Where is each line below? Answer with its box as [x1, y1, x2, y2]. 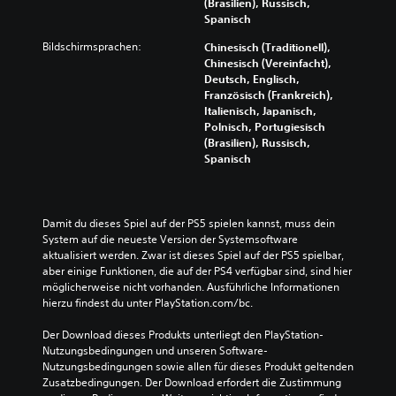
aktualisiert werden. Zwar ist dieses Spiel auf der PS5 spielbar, [42, 247, 344, 263]
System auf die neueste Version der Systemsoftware [42, 232, 298, 247]
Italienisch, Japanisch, [204, 103, 316, 118]
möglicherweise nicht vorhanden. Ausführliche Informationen [42, 279, 339, 294]
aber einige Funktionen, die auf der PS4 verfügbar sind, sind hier [42, 263, 352, 278]
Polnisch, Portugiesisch [204, 119, 325, 133]
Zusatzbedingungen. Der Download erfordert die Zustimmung [42, 375, 341, 390]
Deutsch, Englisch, [204, 72, 300, 86]
